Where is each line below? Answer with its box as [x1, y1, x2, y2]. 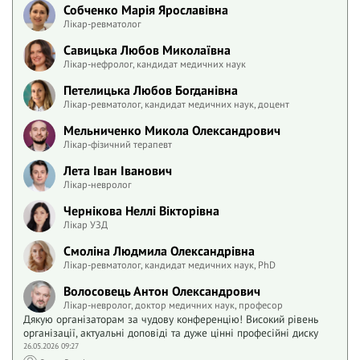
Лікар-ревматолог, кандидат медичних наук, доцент [63, 96, 289, 110]
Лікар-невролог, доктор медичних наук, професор [63, 297, 283, 311]
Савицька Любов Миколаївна [63, 41, 231, 58]
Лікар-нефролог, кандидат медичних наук [63, 56, 246, 70]
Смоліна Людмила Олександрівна [63, 242, 255, 259]
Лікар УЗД [63, 217, 108, 231]
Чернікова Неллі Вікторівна [63, 202, 219, 219]
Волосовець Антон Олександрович [63, 282, 260, 299]
